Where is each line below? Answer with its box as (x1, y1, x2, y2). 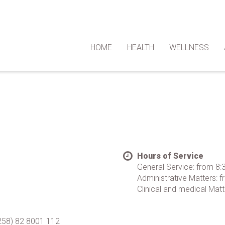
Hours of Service (137, 151, 204, 161)
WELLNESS (169, 43, 209, 52)
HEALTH (127, 43, 154, 52)
